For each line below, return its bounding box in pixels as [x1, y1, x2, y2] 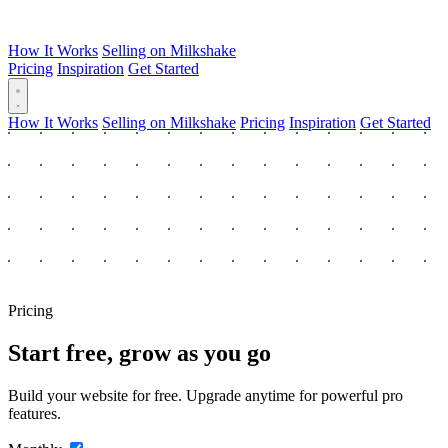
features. [8, 404, 61, 422]
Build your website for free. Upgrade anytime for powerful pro [8, 386, 403, 404]
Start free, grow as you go [8, 339, 271, 366]
